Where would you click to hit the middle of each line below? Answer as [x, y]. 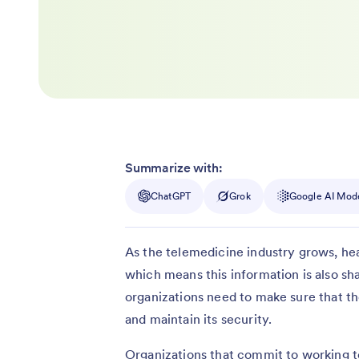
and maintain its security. [199, 319]
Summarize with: [174, 167]
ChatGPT [171, 196]
